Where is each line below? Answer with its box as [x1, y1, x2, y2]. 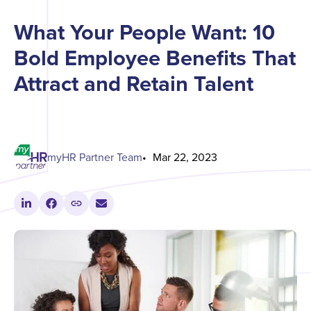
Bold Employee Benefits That [14, 42, 296, 74]
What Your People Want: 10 [14, 17, 275, 48]
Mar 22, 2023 [153, 149, 217, 165]
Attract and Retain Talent [14, 68, 253, 99]
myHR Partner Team [47, 149, 142, 165]
